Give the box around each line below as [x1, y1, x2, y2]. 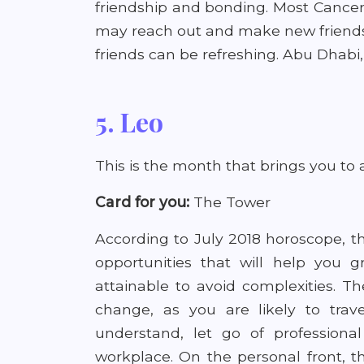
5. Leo [95, 104, 163, 139]
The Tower [189, 193, 271, 210]
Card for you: [95, 193, 189, 210]
